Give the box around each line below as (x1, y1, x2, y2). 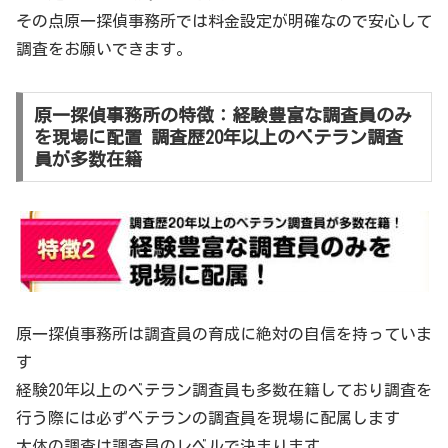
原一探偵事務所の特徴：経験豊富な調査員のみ (33, 105, 412, 124)
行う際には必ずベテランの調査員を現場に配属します (16, 409, 400, 426)
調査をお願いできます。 (16, 41, 192, 58)
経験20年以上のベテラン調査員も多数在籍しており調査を (16, 381, 432, 398)
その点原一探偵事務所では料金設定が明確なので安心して (16, 13, 432, 30)
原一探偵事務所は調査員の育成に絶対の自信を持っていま (16, 325, 432, 342)
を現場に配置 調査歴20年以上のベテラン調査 (33, 127, 403, 146)
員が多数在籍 (33, 149, 142, 168)
